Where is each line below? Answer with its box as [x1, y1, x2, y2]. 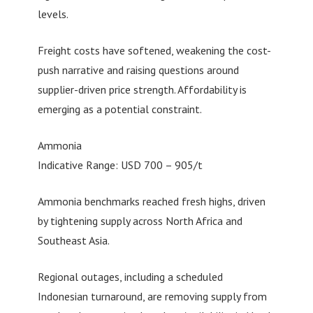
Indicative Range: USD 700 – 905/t [37, 158, 203, 173]
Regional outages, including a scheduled [37, 270, 223, 284]
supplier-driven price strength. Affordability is [37, 82, 247, 97]
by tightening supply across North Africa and [37, 214, 242, 228]
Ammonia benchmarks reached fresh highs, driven [37, 194, 265, 209]
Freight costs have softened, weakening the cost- [37, 43, 271, 58]
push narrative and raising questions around [37, 63, 239, 78]
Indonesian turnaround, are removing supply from [37, 289, 267, 304]
